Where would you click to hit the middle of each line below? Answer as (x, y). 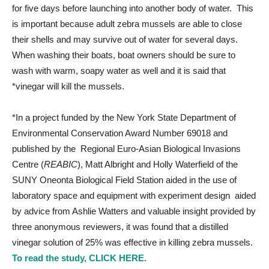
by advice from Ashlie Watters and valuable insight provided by (134, 211)
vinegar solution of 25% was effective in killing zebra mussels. (134, 242)
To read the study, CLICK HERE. (79, 258)
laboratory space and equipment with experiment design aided (134, 195)
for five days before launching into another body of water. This (133, 8)
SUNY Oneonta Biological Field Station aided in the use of (124, 180)
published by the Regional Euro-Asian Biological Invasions (126, 149)
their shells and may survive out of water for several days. (125, 39)
